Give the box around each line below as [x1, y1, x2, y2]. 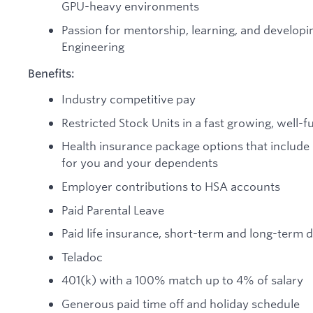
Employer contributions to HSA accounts [61, 179, 280, 194]
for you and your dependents [61, 155, 218, 170]
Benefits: [28, 66, 75, 80]
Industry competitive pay [61, 92, 196, 107]
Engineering [61, 39, 124, 54]
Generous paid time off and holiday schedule [61, 296, 300, 312]
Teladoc [61, 249, 103, 264]
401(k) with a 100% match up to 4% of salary [61, 272, 303, 288]
